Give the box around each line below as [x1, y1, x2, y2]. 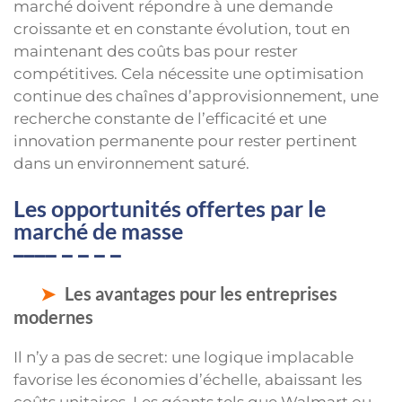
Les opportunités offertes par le [13, 194, 326, 222]
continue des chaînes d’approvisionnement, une [13, 87, 379, 106]
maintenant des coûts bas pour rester [13, 42, 298, 61]
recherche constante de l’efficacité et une [13, 109, 327, 128]
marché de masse [13, 216, 183, 244]
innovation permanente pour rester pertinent [13, 132, 357, 151]
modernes [13, 305, 93, 328]
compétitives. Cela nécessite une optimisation [13, 65, 363, 83]
